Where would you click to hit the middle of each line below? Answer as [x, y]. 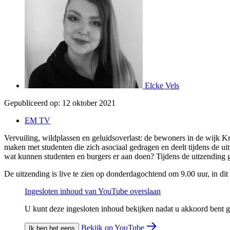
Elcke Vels [162, 85]
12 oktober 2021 [89, 103]
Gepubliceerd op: [32, 103]
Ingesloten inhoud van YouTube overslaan [93, 191]
